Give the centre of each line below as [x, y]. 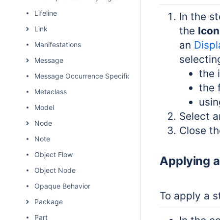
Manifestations [58, 44]
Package [49, 202]
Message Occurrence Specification [91, 76]
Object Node [55, 170]
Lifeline [46, 13]
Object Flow [54, 154]
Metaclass [51, 92]
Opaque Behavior [62, 186]
